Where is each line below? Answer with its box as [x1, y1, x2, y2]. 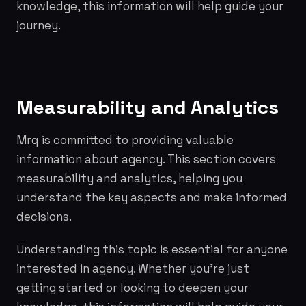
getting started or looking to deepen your [16, 280, 249, 295]
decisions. [16, 209, 72, 224]
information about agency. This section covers [16, 152, 276, 167]
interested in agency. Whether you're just [16, 261, 249, 276]
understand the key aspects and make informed [16, 190, 287, 205]
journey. [16, 18, 61, 33]
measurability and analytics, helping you [16, 171, 242, 186]
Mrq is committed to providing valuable [16, 133, 234, 148]
